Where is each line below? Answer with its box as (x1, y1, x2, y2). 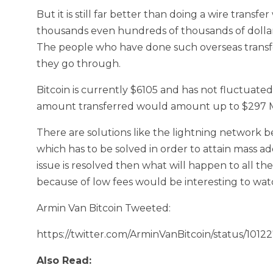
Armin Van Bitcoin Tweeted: (37, 202, 171, 214)
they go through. (37, 58, 121, 70)
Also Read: (37, 255, 91, 267)
